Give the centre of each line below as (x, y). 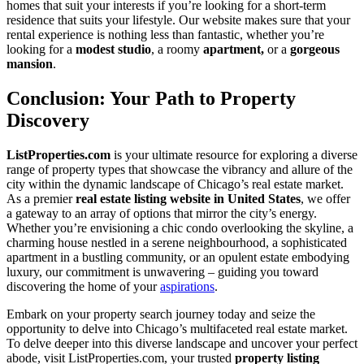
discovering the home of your (83, 286)
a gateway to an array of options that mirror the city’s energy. (162, 213)
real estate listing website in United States (188, 198)
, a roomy (177, 49)
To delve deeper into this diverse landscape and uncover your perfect (182, 343)
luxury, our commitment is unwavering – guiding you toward (162, 271)
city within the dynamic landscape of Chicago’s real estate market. (175, 184)
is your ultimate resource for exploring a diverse (234, 154)
